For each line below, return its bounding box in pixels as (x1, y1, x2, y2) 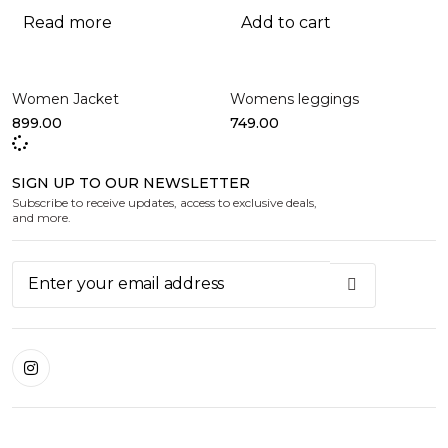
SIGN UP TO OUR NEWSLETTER (12, 173, 250, 192)
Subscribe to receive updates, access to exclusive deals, (12, 194, 317, 210)
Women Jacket (12, 89, 119, 108)
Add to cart (241, 12, 331, 32)
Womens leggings (230, 89, 359, 108)
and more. (12, 209, 71, 225)
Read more (23, 12, 112, 32)
